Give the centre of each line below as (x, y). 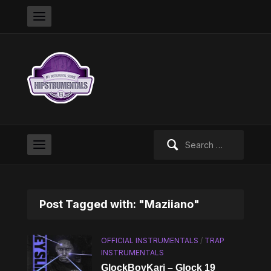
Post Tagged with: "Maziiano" (119, 204)
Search (167, 136)
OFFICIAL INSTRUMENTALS (150, 240)
